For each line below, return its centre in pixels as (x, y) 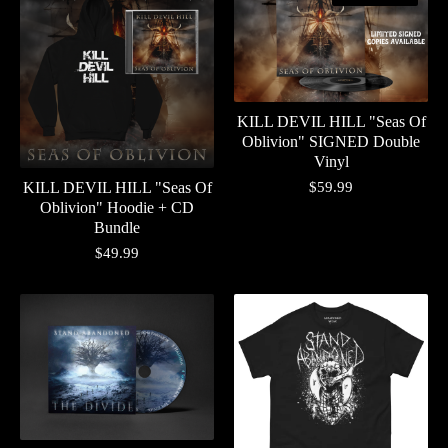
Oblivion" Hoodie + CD (117, 208)
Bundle (117, 228)
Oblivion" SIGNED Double (331, 141)
